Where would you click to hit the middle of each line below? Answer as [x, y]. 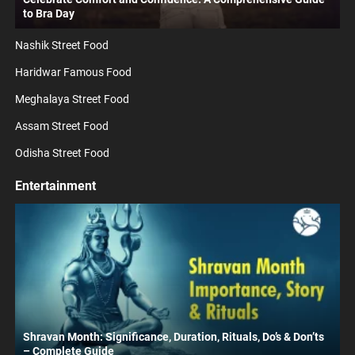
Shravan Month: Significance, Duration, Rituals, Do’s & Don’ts [173, 337]
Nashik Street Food [61, 45]
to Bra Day [48, 13]
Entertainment [55, 186]
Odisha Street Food [62, 153]
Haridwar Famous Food [73, 72]
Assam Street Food [61, 126]
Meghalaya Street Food [72, 99]
